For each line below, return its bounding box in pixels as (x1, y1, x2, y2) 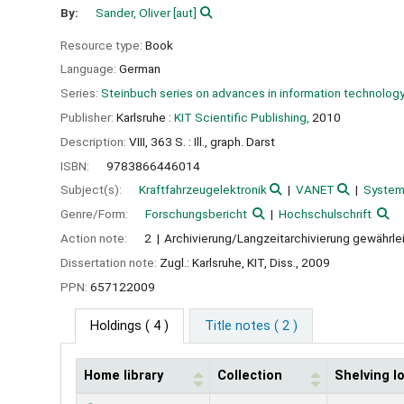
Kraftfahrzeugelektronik (139, 182, 267, 197)
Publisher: (60, 109, 116, 124)
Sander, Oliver (96, 5, 171, 20)
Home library (84, 368, 163, 384)
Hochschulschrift (278, 207, 372, 222)
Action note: (60, 230, 130, 245)
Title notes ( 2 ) (204, 318, 298, 335)
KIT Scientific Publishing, (174, 109, 309, 124)
